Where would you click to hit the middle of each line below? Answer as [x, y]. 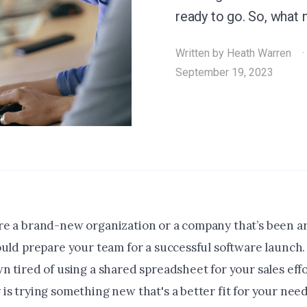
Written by [201, 53]
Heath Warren [259, 53]
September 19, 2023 [224, 72]
